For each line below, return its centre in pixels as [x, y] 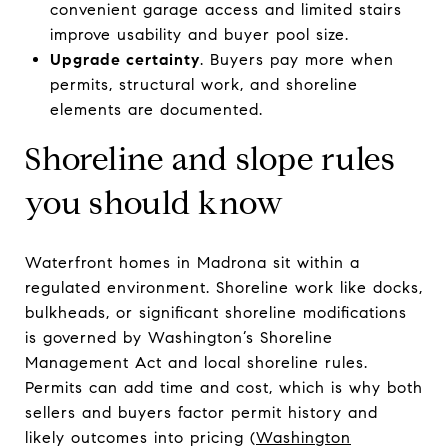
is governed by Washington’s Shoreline [179, 337]
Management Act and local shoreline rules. [196, 362]
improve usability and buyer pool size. [199, 34]
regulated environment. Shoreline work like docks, [224, 287]
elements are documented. [156, 109]
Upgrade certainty [124, 59]
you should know [154, 202]
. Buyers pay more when [296, 59]
